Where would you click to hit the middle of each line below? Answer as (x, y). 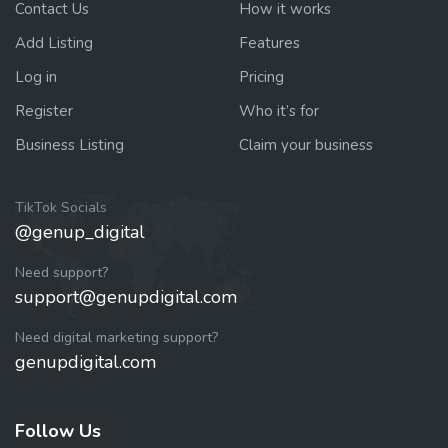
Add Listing (54, 42)
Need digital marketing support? (116, 337)
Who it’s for (279, 110)
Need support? (61, 272)
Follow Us (58, 430)
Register (44, 110)
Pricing (261, 76)
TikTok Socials (61, 207)
